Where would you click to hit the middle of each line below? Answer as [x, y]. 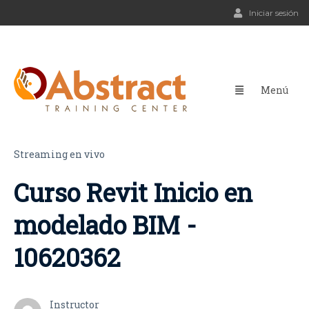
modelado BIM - [105, 225]
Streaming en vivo [59, 154]
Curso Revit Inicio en [133, 192]
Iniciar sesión [274, 13]
